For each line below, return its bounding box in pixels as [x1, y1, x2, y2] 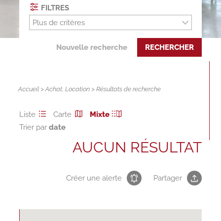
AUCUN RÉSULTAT [73, 139, 202, 156]
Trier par [19, 123, 49, 132]
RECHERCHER [145, 43, 194, 52]
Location [65, 85, 90, 93]
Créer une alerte [66, 174, 122, 183]
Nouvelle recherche [56, 43, 128, 52]
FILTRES [39, 3, 70, 12]
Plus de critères [32, 18, 85, 28]
